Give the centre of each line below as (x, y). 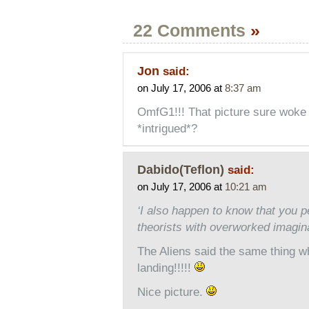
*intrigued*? (167, 128)
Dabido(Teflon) (180, 169)
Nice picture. (171, 292)
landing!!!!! (166, 268)
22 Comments (191, 31)
